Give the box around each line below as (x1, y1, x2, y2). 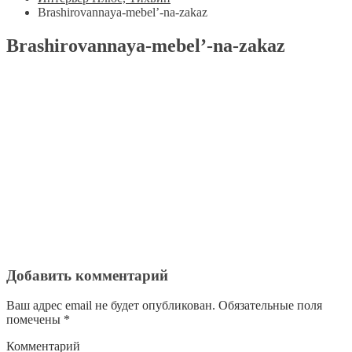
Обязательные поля (215, 299, 322, 313)
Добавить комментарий (6, 266, 168, 284)
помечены (6, 313, 64, 327)
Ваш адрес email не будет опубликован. (6, 299, 215, 313)
